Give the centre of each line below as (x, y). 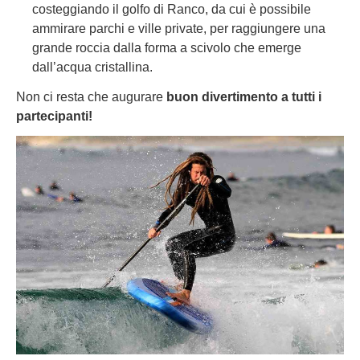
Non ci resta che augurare (91, 96)
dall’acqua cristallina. (92, 67)
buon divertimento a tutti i (244, 96)
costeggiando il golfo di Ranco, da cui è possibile (172, 9)
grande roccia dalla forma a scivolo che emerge (167, 47)
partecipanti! (54, 116)
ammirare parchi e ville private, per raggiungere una (179, 28)
